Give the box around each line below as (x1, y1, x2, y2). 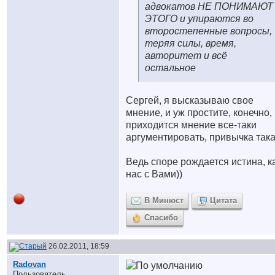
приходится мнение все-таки (126, 120, 257, 130)
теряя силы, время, (145, 38, 236, 48)
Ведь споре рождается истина (126, 157, 263, 167)
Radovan (13, 260, 46, 269)
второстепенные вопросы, (145, 26, 272, 36)
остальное (145, 63, 196, 73)
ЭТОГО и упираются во (145, 14, 254, 24)
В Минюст (144, 196, 184, 205)
